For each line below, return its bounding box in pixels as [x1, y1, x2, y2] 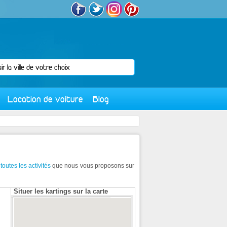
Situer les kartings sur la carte [14, 187, 108, 195]
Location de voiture [8, 94, 83, 105]
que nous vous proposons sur [51, 162, 134, 169]
